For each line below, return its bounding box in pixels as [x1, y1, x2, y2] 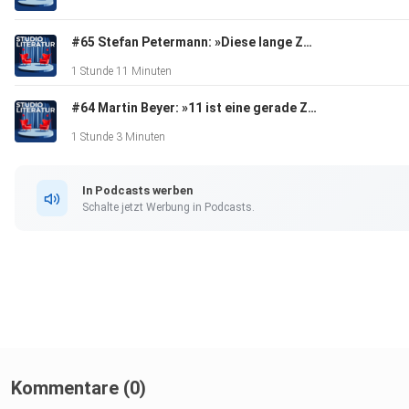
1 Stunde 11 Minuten [71, 65, 172, 79]
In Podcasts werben [82, 183, 193, 197]
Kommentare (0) [11, 377, 146, 400]
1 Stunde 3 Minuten [71, 131, 165, 144]
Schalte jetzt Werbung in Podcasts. [82, 200, 255, 214]
